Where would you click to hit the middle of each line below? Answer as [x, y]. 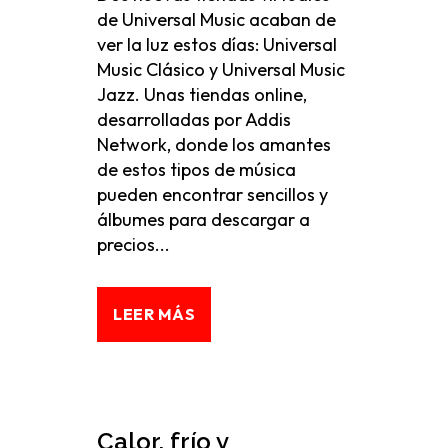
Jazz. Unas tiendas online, [202, 94]
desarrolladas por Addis [194, 119]
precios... [133, 244]
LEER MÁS [154, 314]
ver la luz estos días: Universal [217, 44]
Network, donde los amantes [214, 144]
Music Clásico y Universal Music [221, 69]
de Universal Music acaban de [216, 19]
